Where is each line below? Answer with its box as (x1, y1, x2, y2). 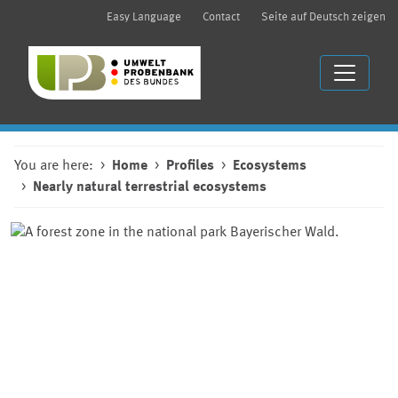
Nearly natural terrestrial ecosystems (33, 180, 267, 195)
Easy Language (107, 12, 181, 23)
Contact (203, 12, 240, 23)
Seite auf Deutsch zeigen (261, 12, 386, 23)
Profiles (166, 159, 214, 173)
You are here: (14, 159, 93, 173)
